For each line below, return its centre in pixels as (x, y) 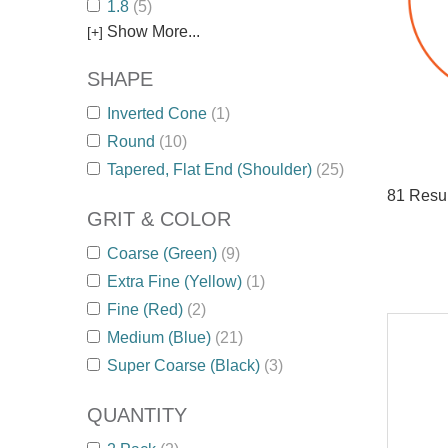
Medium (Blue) (161, 337)
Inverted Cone (159, 113)
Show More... (153, 31)
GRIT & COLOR (159, 219)
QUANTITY (137, 415)
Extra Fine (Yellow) (176, 281)
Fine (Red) (147, 309)
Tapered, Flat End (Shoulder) (211, 169)
